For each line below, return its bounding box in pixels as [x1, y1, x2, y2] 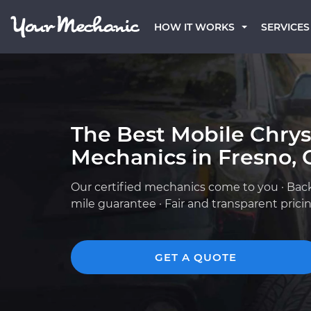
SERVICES [261, 21, 310, 33]
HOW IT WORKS [154, 21, 235, 33]
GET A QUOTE [155, 251, 237, 264]
